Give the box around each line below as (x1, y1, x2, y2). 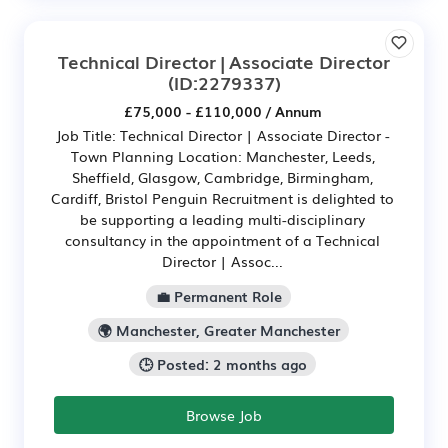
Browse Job (186, 404, 262, 425)
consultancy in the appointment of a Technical (65, 229, 380, 250)
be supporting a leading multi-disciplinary (80, 208, 365, 229)
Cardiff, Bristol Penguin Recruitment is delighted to (51, 187, 394, 208)
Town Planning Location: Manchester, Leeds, (70, 145, 375, 166)
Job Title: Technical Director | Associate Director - (55, 124, 390, 145)
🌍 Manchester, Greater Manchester (97, 320, 340, 341)
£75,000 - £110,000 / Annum (123, 100, 322, 121)
